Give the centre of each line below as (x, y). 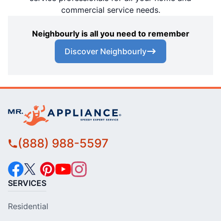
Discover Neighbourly (106, 51)
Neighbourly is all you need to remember (110, 33)
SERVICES (27, 183)
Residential (28, 206)
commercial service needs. (110, 10)
